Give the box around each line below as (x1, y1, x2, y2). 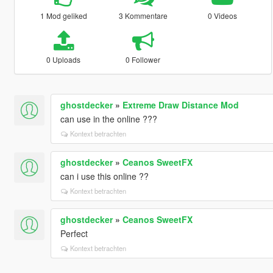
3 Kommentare (118, 10, 168, 21)
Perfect (60, 227, 88, 239)
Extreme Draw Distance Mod (122, 98, 239, 111)
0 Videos (208, 10, 238, 21)
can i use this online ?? (60, 169, 149, 182)
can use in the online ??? (60, 112, 157, 125)
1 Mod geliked (40, 10, 87, 21)
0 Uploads (46, 54, 81, 65)
